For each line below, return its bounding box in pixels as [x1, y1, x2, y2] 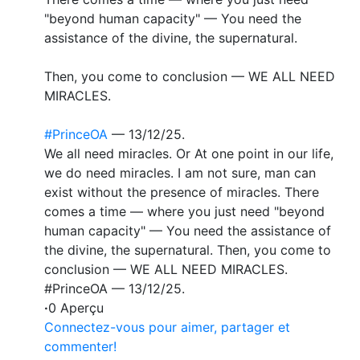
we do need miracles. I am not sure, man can [44, 164, 316, 181]
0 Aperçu [48, 299, 104, 316]
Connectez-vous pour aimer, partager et [44, 318, 290, 335]
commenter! [44, 337, 117, 354]
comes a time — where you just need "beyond [44, 202, 325, 219]
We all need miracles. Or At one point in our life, [44, 145, 333, 162]
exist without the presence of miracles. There [44, 183, 319, 200]
